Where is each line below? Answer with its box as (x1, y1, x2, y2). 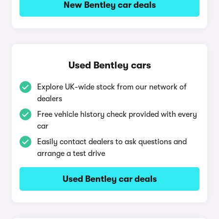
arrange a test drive (37, 149, 105, 158)
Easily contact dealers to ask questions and (37, 137, 187, 146)
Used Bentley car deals (62, 174, 157, 184)
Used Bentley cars (68, 60, 151, 71)
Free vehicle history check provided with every (37, 110, 197, 119)
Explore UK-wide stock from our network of (37, 83, 187, 91)
